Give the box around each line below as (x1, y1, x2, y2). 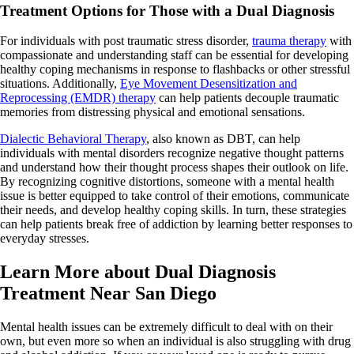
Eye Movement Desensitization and (120, 77, 297, 91)
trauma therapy (252, 34, 326, 48)
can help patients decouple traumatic (156, 91, 339, 105)
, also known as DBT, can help (146, 132, 300, 146)
